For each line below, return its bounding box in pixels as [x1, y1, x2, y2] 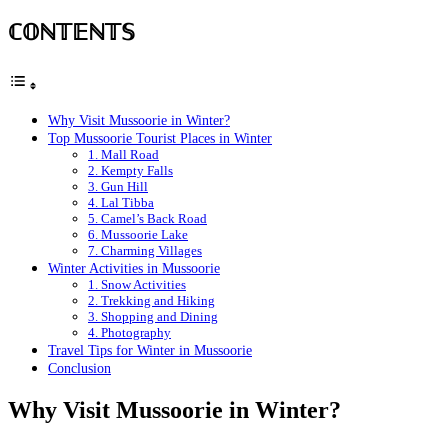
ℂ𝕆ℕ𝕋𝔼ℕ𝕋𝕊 [8, 15, 135, 49]
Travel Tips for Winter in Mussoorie [48, 341, 252, 358]
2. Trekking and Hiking [88, 292, 215, 308]
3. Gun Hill [88, 178, 148, 194]
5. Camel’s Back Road [88, 210, 207, 226]
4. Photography [88, 324, 171, 340]
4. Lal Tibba [88, 194, 154, 210]
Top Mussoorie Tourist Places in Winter [48, 129, 272, 146]
